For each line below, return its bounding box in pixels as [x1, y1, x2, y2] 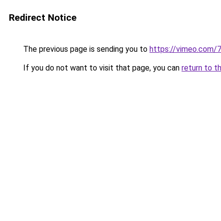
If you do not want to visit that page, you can [21, 63, 182, 73]
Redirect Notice [9, 12, 76, 23]
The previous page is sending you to [21, 44, 149, 54]
